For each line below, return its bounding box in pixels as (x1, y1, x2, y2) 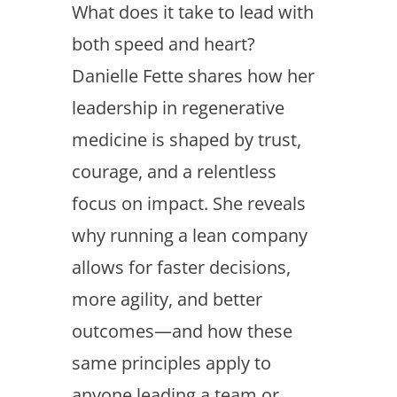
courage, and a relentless (71, 160, 276, 183)
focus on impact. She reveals (71, 191, 306, 215)
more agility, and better (71, 287, 262, 311)
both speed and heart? (71, 32, 255, 56)
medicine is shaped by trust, (71, 128, 301, 152)
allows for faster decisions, (71, 255, 291, 279)
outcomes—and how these (71, 319, 292, 343)
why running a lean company (71, 223, 307, 247)
